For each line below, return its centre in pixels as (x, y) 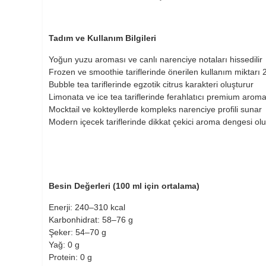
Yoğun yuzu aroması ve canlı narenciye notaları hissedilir (156, 59)
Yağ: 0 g (64, 244)
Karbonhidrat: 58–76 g (91, 219)
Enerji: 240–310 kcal (87, 207)
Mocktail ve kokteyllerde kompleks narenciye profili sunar (155, 109)
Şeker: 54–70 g (77, 232)
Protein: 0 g (70, 257)
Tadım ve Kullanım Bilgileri (102, 38)
